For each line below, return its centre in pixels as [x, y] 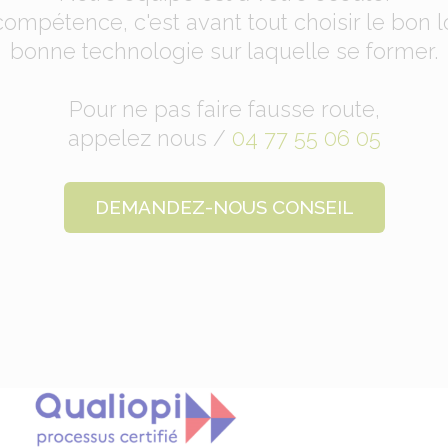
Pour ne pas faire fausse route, [224, 108]
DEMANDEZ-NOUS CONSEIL [224, 206]
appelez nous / [149, 137]
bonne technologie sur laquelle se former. [224, 50]
